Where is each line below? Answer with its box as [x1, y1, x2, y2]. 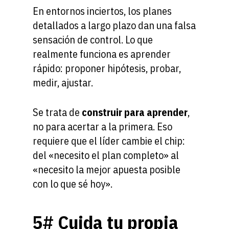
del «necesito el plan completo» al [33, 148, 179, 163]
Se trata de [33, 105, 82, 120]
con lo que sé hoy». [33, 177, 112, 191]
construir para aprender [82, 105, 188, 120]
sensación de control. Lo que [33, 33, 153, 47]
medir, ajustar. [33, 76, 93, 90]
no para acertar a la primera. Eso [33, 120, 172, 134]
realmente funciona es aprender [33, 47, 171, 61]
